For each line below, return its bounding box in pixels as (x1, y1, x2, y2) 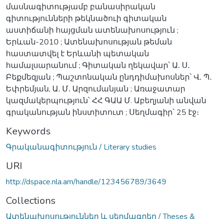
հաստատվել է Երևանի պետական (6, 48, 149, 59)
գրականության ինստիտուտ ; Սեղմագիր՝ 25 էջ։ (6, 107, 199, 118)
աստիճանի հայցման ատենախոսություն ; (6, 24, 178, 36)
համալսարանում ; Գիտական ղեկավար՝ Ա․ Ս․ (6, 60, 190, 71)
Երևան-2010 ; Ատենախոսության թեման (6, 36, 172, 47)
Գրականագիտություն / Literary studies (6, 141, 156, 153)
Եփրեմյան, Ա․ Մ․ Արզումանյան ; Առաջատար (6, 83, 185, 94)
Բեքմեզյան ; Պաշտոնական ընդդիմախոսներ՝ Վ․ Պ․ (6, 71, 212, 83)
